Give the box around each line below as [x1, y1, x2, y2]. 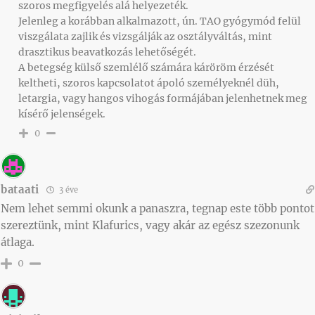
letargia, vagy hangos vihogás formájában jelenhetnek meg [18, 91, 307, 105]
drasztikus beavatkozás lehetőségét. [18, 45, 196, 58]
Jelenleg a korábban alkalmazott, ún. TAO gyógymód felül [18, 14, 301, 27]
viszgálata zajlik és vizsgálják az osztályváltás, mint [18, 30, 272, 43]
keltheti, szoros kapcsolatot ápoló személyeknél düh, [18, 76, 279, 89]
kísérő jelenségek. [18, 107, 105, 120]
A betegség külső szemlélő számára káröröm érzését [18, 60, 274, 74]
